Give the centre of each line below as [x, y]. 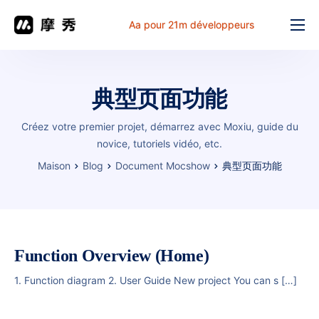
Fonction [45, 48]
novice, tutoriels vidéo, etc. [159, 143]
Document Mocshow [162, 166]
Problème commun [76, 168]
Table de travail [65, 198]
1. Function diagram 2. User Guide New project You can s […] [156, 280]
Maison [54, 166]
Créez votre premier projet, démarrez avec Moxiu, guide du [159, 126]
